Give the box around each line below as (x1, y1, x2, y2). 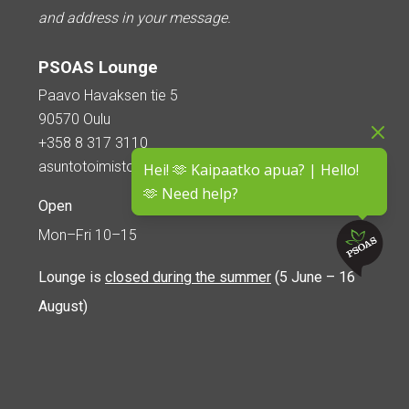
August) (38, 298, 88, 316)
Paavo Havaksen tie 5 (38, 87, 178, 105)
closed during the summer (105, 268, 271, 287)
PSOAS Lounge (38, 58, 158, 79)
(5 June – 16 (271, 268, 355, 287)
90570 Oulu (38, 110, 110, 129)
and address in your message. (38, 9, 231, 27)
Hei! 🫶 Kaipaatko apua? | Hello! (143, 159, 359, 180)
